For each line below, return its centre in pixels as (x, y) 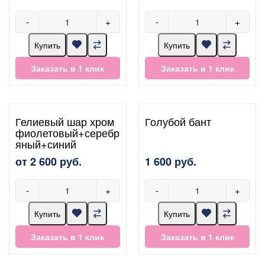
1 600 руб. (171, 161)
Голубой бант (178, 121)
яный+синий (46, 143)
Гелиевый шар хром (65, 121)
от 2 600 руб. (49, 161)
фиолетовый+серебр (67, 132)
